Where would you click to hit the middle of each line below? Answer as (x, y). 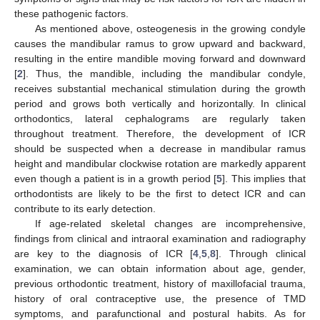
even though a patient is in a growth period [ (116, 178)
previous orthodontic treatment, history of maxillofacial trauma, (160, 283)
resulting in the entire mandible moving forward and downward (160, 58)
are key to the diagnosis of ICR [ (104, 253)
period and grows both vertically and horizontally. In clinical (160, 103)
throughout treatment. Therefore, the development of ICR (160, 133)
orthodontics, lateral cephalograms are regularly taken (160, 118)
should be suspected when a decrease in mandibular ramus (160, 148)
